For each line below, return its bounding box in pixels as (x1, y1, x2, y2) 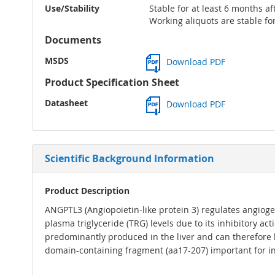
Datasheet (45, 97, 88, 109)
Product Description (45, 185, 130, 197)
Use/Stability (45, 2, 99, 15)
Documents (45, 33, 101, 47)
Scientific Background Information (45, 152, 214, 166)
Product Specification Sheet (45, 76, 179, 90)
